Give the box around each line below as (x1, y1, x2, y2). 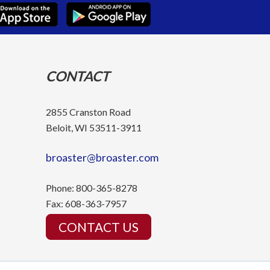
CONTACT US (58, 219, 139, 234)
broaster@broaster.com (46, 151, 159, 165)
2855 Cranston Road (46, 106, 131, 118)
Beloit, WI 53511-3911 (46, 122, 142, 134)
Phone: (46, 182, 74, 194)
